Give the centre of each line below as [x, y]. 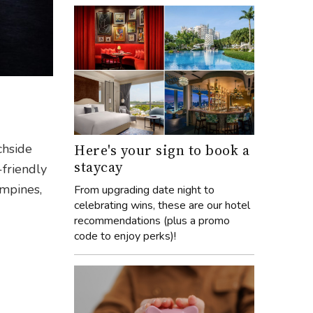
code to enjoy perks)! [125, 236]
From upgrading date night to [144, 190]
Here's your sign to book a [162, 150]
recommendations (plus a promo [152, 220]
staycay [99, 167]
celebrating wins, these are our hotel [162, 205]
